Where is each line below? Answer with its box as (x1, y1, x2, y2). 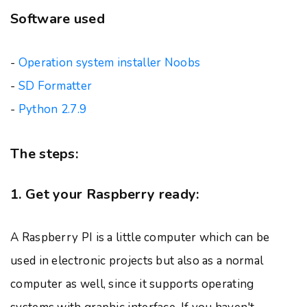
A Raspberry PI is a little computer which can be (10, 230, 270, 245)
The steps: (10, 145, 78, 163)
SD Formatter (18, 78, 93, 94)
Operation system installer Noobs (18, 55, 201, 71)
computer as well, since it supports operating (10, 276, 254, 292)
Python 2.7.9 (18, 101, 87, 117)
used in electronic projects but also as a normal (10, 253, 264, 269)
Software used (10, 10, 105, 28)
